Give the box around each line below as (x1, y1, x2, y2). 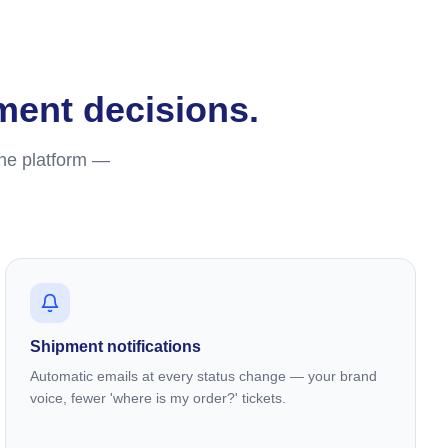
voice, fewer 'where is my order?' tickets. (30, 390, 287, 406)
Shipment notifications (30, 338, 202, 355)
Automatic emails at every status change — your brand (30, 368, 378, 384)
